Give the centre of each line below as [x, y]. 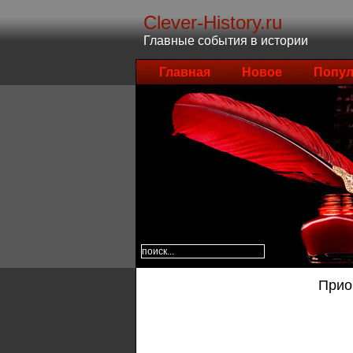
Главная [185, 72]
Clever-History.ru [213, 22]
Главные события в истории [226, 41]
